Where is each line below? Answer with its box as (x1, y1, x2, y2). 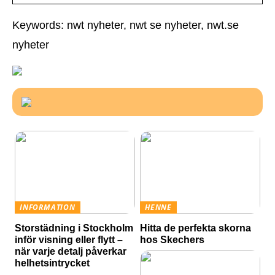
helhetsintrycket (15, 257, 90, 268)
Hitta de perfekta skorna (140, 222, 252, 233)
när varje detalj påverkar (15, 246, 127, 257)
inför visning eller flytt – (15, 234, 123, 245)
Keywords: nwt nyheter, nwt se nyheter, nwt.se (12, 19, 239, 32)
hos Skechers (140, 234, 205, 245)
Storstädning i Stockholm (15, 222, 134, 233)
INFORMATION (20, 202, 76, 213)
